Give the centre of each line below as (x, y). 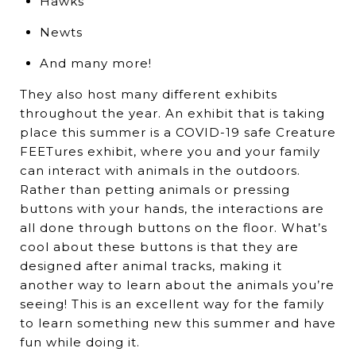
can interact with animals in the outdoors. (160, 171)
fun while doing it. (80, 342)
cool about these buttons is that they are (159, 247)
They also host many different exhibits (149, 95)
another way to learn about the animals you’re (177, 285)
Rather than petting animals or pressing (155, 190)
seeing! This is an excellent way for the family (172, 304)
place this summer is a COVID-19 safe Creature (178, 133)
